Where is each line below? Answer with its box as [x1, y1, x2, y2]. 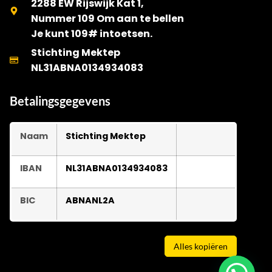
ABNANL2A [66, 194, 115, 206]
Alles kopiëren [174, 240, 228, 251]
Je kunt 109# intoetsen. [30, 26, 152, 41]
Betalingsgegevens [10, 93, 110, 108]
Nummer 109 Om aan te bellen [30, 11, 184, 25]
